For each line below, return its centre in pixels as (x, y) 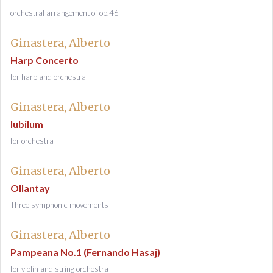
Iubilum (27, 124)
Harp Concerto (44, 60)
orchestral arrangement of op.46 (65, 13)
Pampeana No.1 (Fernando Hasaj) (85, 252)
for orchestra (32, 141)
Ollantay (30, 188)
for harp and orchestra (48, 77)
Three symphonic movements (59, 205)
